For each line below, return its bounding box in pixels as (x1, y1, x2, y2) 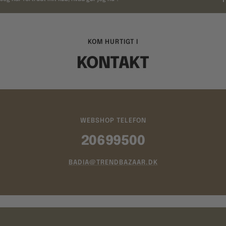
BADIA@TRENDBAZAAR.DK (68, 159, 158, 166)
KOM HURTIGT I (88, 38, 138, 45)
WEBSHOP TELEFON (80, 117, 146, 124)
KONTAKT (77, 55, 149, 72)
